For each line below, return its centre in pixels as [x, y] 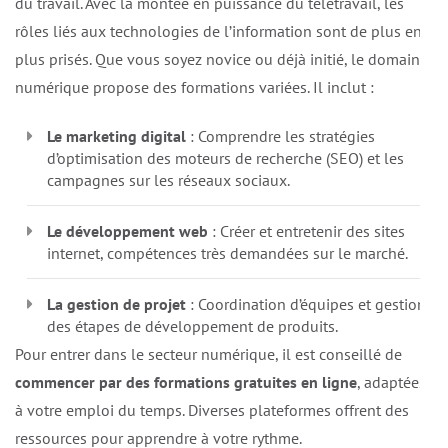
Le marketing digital [116, 135]
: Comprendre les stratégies [280, 135]
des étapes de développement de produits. [192, 325]
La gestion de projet [116, 303]
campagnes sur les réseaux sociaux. [168, 179]
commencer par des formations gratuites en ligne [186, 381]
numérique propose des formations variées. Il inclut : [194, 86]
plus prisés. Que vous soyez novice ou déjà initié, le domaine [221, 58]
